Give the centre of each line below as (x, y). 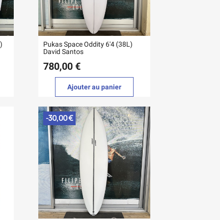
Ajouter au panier (95, 87)
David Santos (64, 52)
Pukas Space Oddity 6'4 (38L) (88, 44)
